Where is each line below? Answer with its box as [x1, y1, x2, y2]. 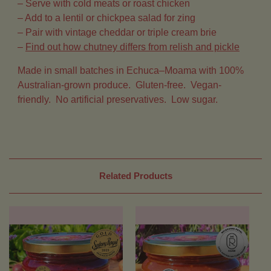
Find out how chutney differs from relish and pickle [25, 42, 240, 53]
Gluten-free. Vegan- [135, 80, 221, 91]
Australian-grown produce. [18, 80, 135, 91]
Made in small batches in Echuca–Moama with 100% [18, 65, 244, 76]
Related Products [99, 171, 172, 181]
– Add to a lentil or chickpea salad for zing [18, 13, 195, 24]
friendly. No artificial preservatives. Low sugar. [18, 94, 218, 105]
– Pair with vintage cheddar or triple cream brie [18, 27, 217, 38]
